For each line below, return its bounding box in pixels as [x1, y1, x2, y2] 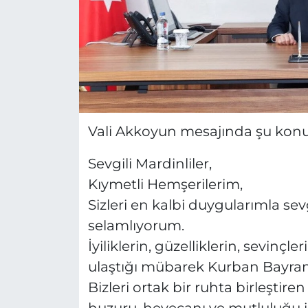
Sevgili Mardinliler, [87, 155, 212, 173]
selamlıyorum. [87, 217, 184, 234]
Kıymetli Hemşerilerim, [87, 176, 243, 193]
